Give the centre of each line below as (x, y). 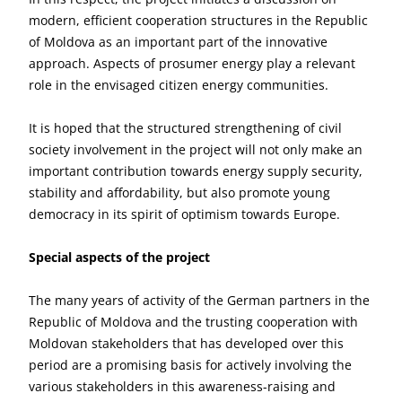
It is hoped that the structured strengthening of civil (185, 128)
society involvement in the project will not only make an (196, 149)
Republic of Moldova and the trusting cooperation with (193, 322)
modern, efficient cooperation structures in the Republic (198, 20)
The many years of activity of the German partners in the (199, 300)
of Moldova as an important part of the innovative (178, 42)
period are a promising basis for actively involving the (190, 365)
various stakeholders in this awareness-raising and (182, 386)
